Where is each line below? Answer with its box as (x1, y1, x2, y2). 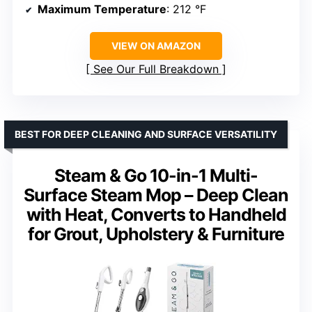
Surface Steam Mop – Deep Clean (24, 184, 288, 205)
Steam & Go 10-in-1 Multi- (54, 164, 258, 186)
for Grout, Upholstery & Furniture (28, 223, 284, 244)
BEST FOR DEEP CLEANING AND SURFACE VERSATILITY (15, 127, 277, 140)
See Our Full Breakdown (93, 61, 219, 76)
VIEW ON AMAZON (111, 39, 201, 52)
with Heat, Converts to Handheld (26, 203, 286, 225)
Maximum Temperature (38, 1, 166, 16)
